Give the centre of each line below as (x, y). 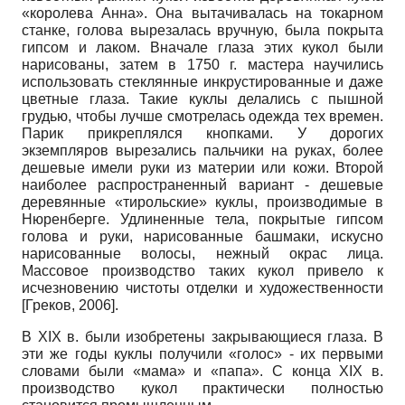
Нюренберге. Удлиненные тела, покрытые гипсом (202, 220)
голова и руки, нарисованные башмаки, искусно (202, 237)
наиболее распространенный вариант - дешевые (202, 185)
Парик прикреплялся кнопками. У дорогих (202, 134)
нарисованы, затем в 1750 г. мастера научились (202, 65)
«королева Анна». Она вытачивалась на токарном (202, 14)
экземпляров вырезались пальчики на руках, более (202, 151)
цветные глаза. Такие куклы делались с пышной (202, 99)
